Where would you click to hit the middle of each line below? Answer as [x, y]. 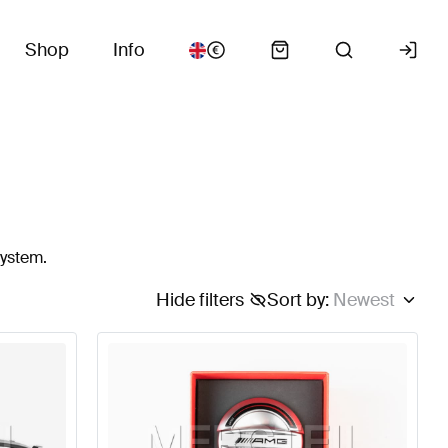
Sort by [295, 300]
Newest [363, 300]
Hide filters [199, 300]
